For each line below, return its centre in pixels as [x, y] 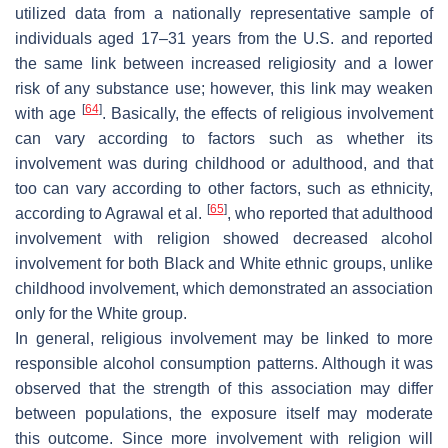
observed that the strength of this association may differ [224, 388]
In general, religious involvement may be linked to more [224, 338]
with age [48, 113]
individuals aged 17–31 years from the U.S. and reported [224, 38]
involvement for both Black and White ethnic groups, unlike [224, 263]
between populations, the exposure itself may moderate [224, 413]
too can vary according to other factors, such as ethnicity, [224, 188]
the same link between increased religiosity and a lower [224, 63]
